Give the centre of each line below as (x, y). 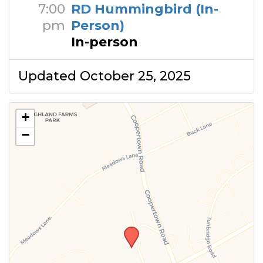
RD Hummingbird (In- (145, 9)
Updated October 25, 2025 (104, 76)
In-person (104, 42)
